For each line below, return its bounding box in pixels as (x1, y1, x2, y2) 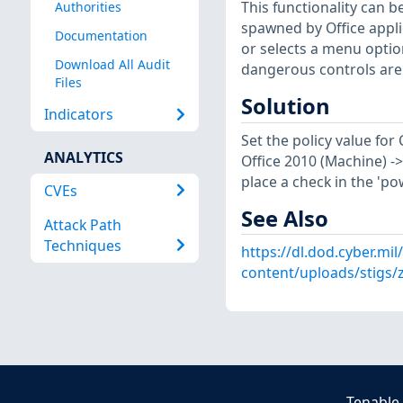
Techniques (43, 235, 121, 255)
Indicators (43, 103, 113, 124)
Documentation (54, 27, 148, 45)
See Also (240, 203, 328, 233)
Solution (240, 92, 330, 121)
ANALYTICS (43, 148, 123, 168)
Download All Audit (54, 56, 170, 74)
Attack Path (43, 214, 121, 235)
